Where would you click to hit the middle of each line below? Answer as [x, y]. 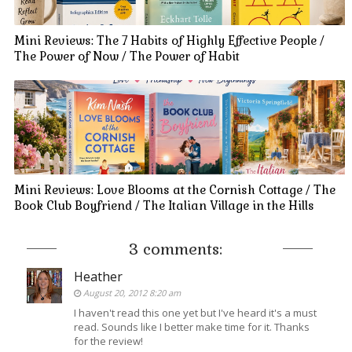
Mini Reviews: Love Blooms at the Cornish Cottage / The [174, 190]
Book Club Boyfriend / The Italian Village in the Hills [164, 206]
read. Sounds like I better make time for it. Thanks [191, 327]
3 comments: [176, 249]
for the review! [108, 341]
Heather [98, 277]
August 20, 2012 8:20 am [132, 293]
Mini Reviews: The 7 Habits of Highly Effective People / [169, 41]
